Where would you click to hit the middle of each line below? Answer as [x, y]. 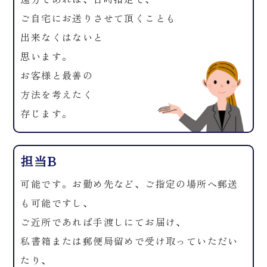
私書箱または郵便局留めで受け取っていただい [129, 241]
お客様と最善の [57, 75]
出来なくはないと [62, 37]
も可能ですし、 [57, 203]
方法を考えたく [57, 94]
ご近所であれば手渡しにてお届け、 [103, 222]
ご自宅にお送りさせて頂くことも [98, 18]
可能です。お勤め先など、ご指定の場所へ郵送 [129, 184]
